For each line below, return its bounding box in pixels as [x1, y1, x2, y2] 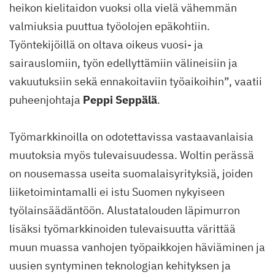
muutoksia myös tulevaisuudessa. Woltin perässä [9, 148, 254, 163]
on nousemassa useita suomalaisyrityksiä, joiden [9, 166, 253, 181]
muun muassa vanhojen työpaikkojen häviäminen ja [9, 240, 265, 255]
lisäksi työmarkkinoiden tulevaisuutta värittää [9, 222, 236, 236]
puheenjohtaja [9, 93, 83, 107]
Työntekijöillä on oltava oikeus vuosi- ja [9, 37, 203, 52]
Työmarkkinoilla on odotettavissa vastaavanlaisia [9, 130, 254, 144]
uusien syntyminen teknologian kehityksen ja [9, 258, 231, 273]
